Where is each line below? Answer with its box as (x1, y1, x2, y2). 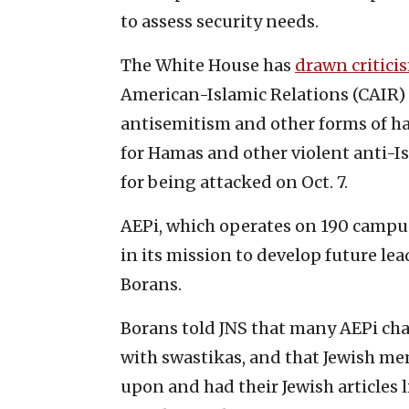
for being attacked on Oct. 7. (121, 171, 348, 193)
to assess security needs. (121, 10, 319, 32)
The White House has (121, 54, 295, 76)
